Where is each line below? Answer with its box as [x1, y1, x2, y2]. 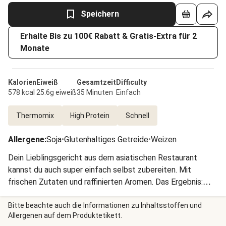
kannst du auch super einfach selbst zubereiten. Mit [8, 165, 191, 175]
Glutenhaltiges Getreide [64, 135, 148, 144]
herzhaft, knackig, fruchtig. [8, 189, 102, 199]
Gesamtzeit [77, 78, 116, 86]
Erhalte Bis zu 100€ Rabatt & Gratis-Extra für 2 [20, 31, 197, 41]
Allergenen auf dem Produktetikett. [8, 211, 122, 219]
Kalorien [8, 78, 36, 86]
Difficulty [116, 78, 147, 86]
